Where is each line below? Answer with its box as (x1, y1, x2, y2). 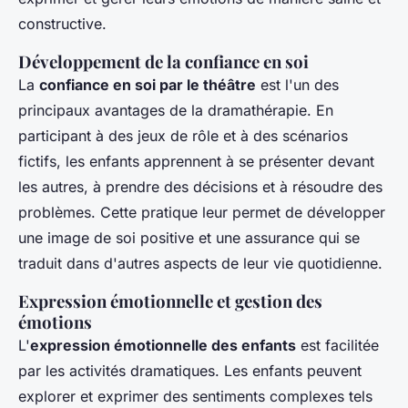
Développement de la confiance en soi (18, 50, 309, 74)
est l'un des (256, 76, 339, 95)
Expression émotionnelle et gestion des (18, 290, 322, 313)
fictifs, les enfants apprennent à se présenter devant (18, 152, 374, 171)
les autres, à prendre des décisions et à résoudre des (18, 178, 382, 197)
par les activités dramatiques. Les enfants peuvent (18, 362, 362, 381)
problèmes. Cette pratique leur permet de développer (18, 203, 385, 222)
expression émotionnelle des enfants (30, 336, 296, 355)
